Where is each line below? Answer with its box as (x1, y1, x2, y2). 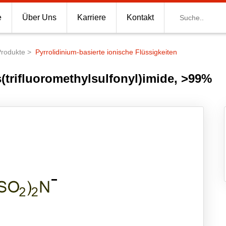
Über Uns (22, 13, 56, 22)
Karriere (77, 13, 106, 22)
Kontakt (127, 13, 154, 22)
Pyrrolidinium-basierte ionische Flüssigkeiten (35, 48, 177, 56)
